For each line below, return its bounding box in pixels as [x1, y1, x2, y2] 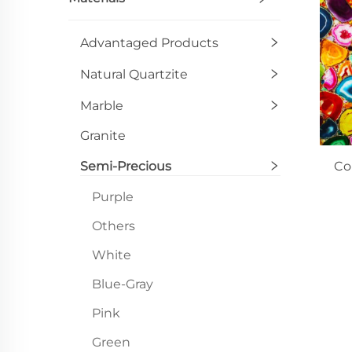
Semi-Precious [80, 158, 171, 174]
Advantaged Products [80, 35, 218, 50]
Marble [80, 97, 123, 113]
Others [92, 218, 135, 233]
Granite [80, 128, 126, 143]
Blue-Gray [92, 277, 153, 291]
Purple [92, 189, 134, 204]
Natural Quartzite [80, 66, 188, 82]
